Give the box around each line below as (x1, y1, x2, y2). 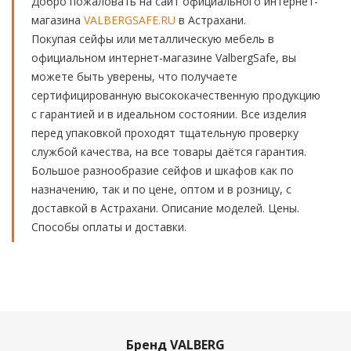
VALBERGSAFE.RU (84, 13, 175, 27)
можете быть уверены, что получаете (31, 69, 237, 84)
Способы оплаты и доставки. (31, 219, 186, 234)
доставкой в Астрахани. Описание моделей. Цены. (31, 201, 299, 215)
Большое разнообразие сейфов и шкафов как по (31, 163, 294, 178)
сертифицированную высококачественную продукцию (31, 88, 320, 103)
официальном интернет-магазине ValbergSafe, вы (31, 50, 296, 65)
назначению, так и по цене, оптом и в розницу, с (31, 182, 291, 197)
